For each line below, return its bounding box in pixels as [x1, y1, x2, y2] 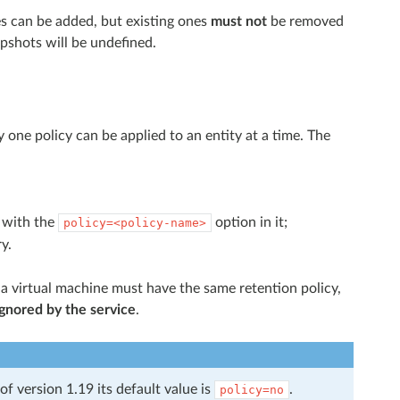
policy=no [219, 382, 284, 396]
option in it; [211, 214, 287, 229]
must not [210, 13, 267, 29]
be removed [266, 13, 344, 29]
